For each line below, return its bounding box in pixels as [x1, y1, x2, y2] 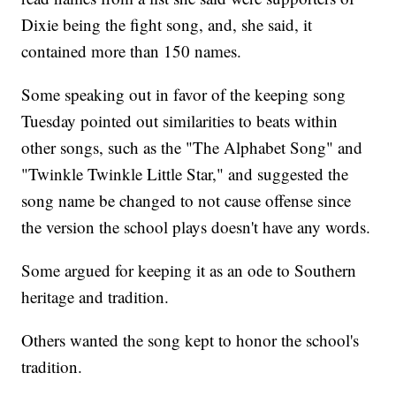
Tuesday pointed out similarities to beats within [21, 110, 339, 133]
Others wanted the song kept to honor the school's [21, 329, 360, 352]
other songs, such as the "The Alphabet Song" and [21, 136, 363, 159]
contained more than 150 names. [21, 40, 242, 63]
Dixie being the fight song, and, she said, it [21, 13, 313, 36]
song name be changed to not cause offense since [21, 189, 352, 212]
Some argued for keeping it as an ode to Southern [21, 259, 357, 282]
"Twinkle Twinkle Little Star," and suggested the [21, 163, 349, 186]
